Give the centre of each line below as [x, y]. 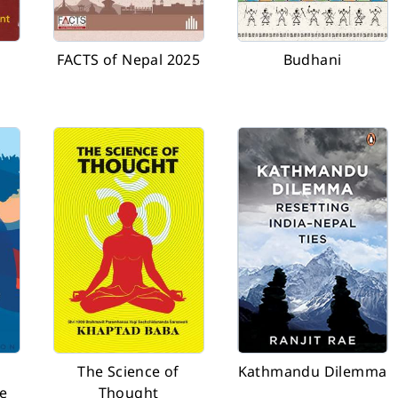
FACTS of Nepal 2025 [128, 60]
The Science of [128, 371]
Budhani [312, 60]
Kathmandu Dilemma [312, 371]
